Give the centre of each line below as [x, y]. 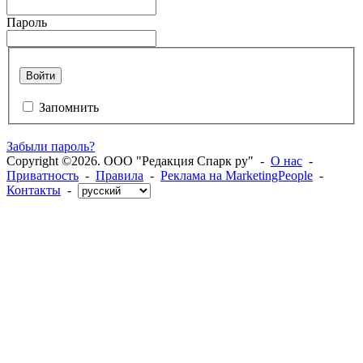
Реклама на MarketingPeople [237, 176]
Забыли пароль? [51, 147]
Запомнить [69, 108]
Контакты [34, 190]
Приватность [43, 176]
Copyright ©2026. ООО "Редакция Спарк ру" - [139, 161]
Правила [120, 176]
